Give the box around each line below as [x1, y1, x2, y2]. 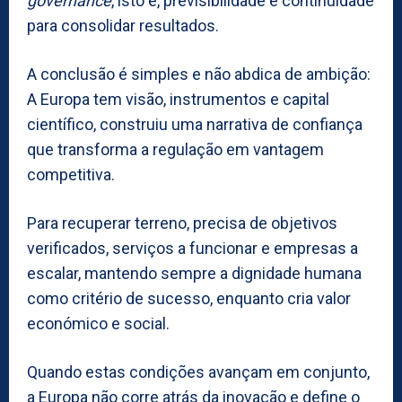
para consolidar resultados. [27, 15, 219, 35]
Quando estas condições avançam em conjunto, [27, 362, 370, 381]
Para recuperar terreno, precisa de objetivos [27, 213, 337, 232]
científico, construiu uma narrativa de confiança [27, 114, 363, 134]
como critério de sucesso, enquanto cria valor [27, 288, 351, 308]
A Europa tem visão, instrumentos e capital [27, 89, 329, 109]
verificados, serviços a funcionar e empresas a [27, 238, 358, 258]
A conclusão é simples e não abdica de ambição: [27, 64, 371, 83]
